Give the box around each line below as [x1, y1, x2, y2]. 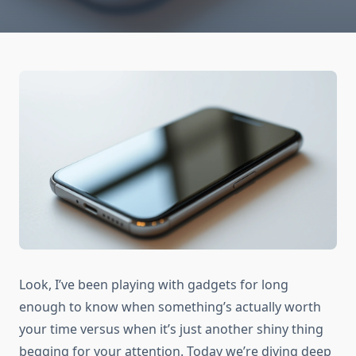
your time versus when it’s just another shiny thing [19, 320, 323, 339]
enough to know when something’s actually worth [19, 298, 321, 316]
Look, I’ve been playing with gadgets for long [19, 276, 288, 294]
